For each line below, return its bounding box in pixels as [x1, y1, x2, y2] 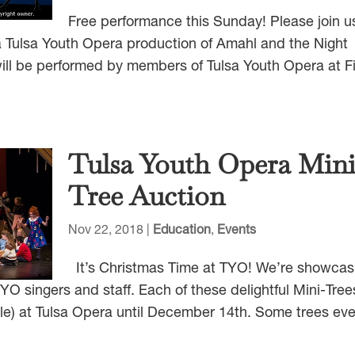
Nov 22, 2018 [68, 225, 144, 236]
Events [217, 225, 257, 236]
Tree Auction [68, 178, 226, 213]
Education [153, 225, 212, 236]
